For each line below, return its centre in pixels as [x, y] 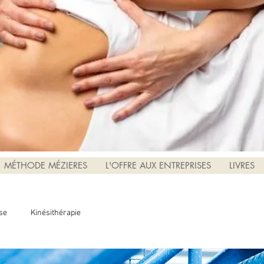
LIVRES [242, 165]
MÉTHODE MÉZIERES [45, 165]
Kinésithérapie [56, 213]
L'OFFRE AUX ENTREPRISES [158, 165]
